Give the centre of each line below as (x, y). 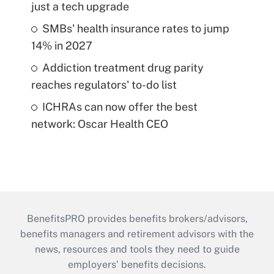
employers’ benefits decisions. (137, 264)
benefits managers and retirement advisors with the (137, 234)
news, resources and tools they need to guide (137, 249)
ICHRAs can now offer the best (120, 106)
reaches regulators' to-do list (104, 84)
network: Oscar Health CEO (99, 124)
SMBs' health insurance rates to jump (135, 28)
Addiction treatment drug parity (123, 67)
